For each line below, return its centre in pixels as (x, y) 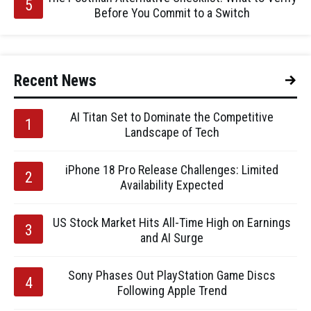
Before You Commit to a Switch (172, 12)
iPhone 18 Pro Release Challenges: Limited (172, 169)
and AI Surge (172, 237)
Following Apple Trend (172, 290)
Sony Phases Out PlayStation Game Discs (172, 275)
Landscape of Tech (172, 132)
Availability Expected (172, 185)
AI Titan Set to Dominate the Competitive (172, 117)
